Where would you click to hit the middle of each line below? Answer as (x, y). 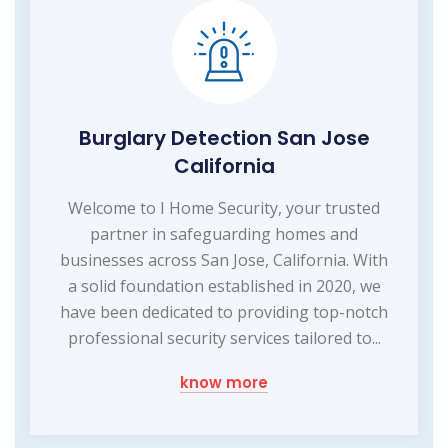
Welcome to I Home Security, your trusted (224, 207)
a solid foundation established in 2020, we (224, 285)
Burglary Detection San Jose (224, 137)
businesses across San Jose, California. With (224, 259)
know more (224, 382)
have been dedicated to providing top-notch (224, 311)
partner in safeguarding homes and (224, 233)
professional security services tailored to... (224, 337)
